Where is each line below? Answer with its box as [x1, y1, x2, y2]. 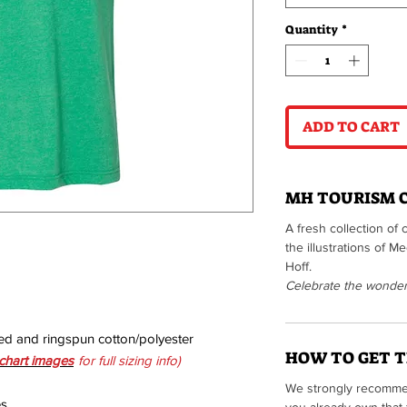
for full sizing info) [74, 352, 181, 368]
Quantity [285, 21, 338, 37]
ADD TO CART [303, 117, 400, 137]
